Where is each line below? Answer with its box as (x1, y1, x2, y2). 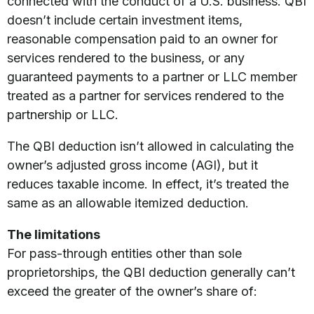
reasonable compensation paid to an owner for (7, 32, 278, 46)
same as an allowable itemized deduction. (7, 196, 249, 210)
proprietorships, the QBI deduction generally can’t (7, 265, 295, 280)
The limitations (7, 227, 100, 242)
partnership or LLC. (7, 107, 118, 122)
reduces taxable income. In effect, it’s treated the (7, 177, 289, 191)
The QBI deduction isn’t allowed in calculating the (7, 139, 294, 153)
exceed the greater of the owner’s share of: (7, 284, 257, 299)
